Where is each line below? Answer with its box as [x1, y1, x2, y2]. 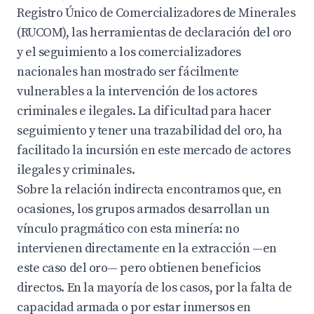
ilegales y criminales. [17, 162, 135, 178]
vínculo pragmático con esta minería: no [17, 221, 240, 237]
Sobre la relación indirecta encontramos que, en [17, 182, 282, 198]
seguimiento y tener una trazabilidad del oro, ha [17, 123, 282, 139]
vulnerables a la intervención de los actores [17, 83, 257, 100]
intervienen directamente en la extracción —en [17, 240, 277, 257]
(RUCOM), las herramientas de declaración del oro [17, 25, 292, 41]
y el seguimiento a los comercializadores [17, 44, 241, 60]
